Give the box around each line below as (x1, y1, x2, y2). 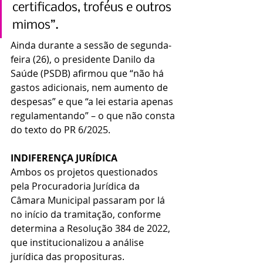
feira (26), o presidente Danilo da (11, 53, 157, 66)
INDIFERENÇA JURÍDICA (11, 151, 117, 165)
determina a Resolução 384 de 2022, (11, 222, 173, 235)
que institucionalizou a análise (11, 236, 146, 249)
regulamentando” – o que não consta (11, 109, 177, 123)
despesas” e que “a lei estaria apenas (11, 95, 176, 109)
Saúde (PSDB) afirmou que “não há (11, 67, 166, 80)
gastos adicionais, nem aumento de (11, 81, 170, 95)
